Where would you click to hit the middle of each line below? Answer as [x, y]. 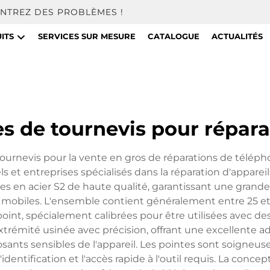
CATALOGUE [173, 36]
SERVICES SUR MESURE [86, 36]
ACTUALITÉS [237, 36]
